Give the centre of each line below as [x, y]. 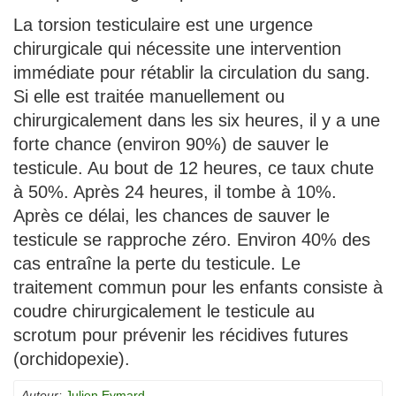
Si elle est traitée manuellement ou [149, 97]
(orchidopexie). [72, 359]
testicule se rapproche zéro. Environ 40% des [192, 240]
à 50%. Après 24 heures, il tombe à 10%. [175, 192]
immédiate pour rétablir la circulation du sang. [192, 73]
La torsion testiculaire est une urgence [163, 25]
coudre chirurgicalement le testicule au [164, 312]
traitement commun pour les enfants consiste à [198, 288]
